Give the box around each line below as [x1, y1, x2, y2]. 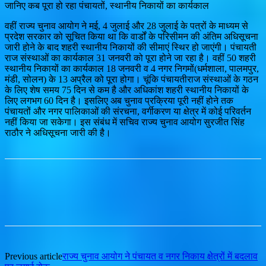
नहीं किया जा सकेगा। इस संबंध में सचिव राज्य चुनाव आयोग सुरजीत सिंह [5, 116, 245, 127]
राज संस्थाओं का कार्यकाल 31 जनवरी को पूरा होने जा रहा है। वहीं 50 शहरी [5, 52, 256, 63]
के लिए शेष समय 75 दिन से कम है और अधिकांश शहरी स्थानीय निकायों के [5, 84, 249, 95]
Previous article [5, 251, 62, 261]
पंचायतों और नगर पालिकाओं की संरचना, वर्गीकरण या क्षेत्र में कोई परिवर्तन [5, 106, 251, 116]
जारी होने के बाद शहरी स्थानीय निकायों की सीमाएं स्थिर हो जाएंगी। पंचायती [5, 42, 256, 52]
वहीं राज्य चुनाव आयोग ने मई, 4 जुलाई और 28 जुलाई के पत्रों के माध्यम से [5, 20, 248, 31]
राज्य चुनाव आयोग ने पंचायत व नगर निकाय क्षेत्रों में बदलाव [62, 251, 258, 261]
